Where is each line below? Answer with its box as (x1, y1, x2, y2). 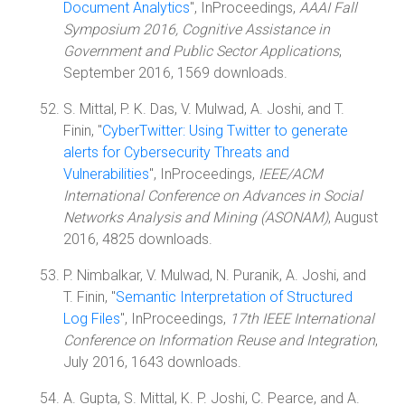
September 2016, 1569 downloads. (63, 64, 287, 81)
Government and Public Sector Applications (63, 42, 339, 60)
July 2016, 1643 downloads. (63, 353, 241, 371)
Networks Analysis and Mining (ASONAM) (63, 209, 328, 226)
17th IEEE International (230, 310, 374, 327)
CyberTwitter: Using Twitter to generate (102, 122, 348, 139)
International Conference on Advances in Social (63, 187, 363, 204)
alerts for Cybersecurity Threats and (63, 144, 289, 161)
